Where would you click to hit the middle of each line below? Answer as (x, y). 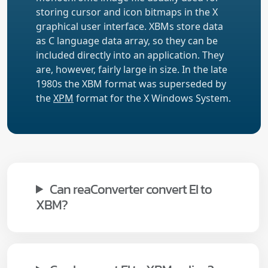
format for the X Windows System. (152, 98)
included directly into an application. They (130, 55)
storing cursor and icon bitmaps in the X (127, 12)
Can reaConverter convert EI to (131, 189)
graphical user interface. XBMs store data (130, 26)
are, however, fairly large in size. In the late (132, 69)
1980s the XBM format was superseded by (131, 83)
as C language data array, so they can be (127, 40)
